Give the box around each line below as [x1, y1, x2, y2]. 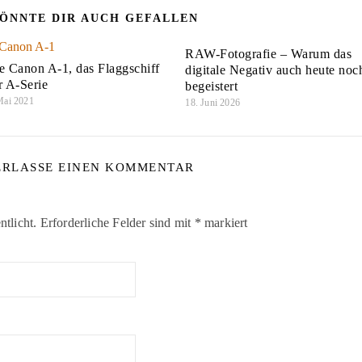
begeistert [185, 79, 238, 94]
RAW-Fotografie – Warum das [185, 47, 352, 61]
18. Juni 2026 [185, 97, 240, 109]
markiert [200, 216, 248, 230]
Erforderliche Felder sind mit [40, 216, 195, 230]
